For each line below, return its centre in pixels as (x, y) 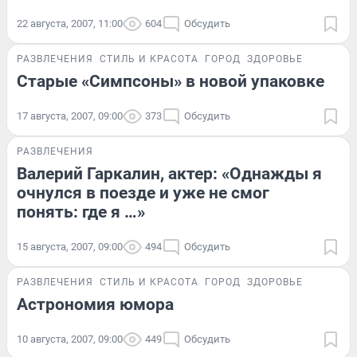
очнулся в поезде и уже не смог (143, 192)
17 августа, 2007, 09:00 (70, 116)
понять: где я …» (81, 212)
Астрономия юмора (95, 304)
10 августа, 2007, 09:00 (70, 339)
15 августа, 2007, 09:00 (70, 246)
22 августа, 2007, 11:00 (70, 23)
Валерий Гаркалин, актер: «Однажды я (169, 173)
